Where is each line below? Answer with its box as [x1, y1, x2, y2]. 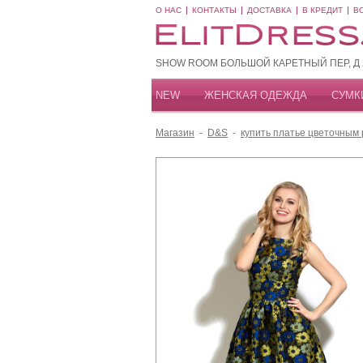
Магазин [156, 127, 194, 139]
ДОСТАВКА [247, 6, 292, 15]
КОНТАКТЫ [192, 6, 237, 15]
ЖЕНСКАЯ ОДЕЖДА [204, 89, 307, 101]
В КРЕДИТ [302, 6, 343, 15]
